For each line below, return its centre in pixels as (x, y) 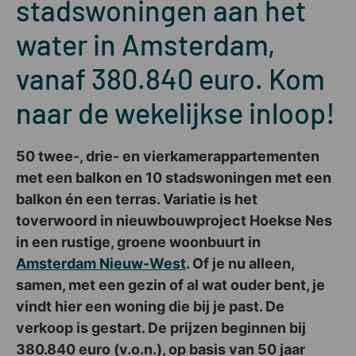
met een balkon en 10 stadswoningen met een (174, 177)
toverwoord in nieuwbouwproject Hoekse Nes (174, 220)
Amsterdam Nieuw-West (101, 263)
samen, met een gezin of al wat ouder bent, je (170, 284)
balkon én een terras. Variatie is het (137, 199)
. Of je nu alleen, (240, 263)
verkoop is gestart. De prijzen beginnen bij (161, 327)
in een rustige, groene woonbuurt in (138, 242)
